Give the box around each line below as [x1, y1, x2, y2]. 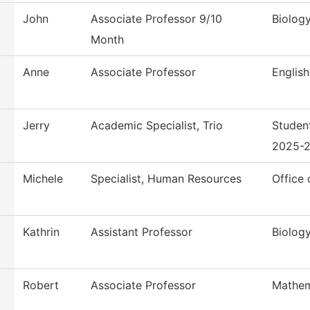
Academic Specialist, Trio [91, 118, 223, 133]
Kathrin [23, 225, 60, 239]
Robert [23, 278, 59, 293]
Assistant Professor [91, 225, 192, 239]
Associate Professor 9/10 [91, 12, 222, 26]
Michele [23, 172, 63, 186]
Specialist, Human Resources [91, 172, 241, 186]
